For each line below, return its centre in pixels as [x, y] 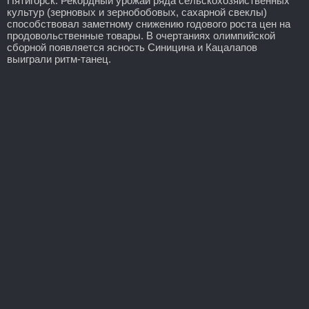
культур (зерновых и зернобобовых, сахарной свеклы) [137, 12]
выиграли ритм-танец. [59, 59]
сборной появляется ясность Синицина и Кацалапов [132, 47]
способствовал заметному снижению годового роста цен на [149, 23]
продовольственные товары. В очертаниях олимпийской [141, 35]
